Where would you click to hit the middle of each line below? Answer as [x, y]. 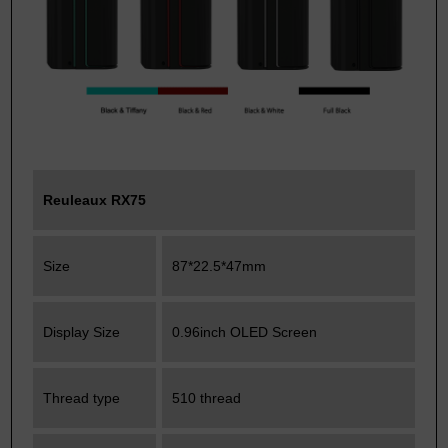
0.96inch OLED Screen [245, 331]
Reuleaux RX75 [95, 199]
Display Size [82, 331]
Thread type [82, 397]
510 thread [207, 397]
